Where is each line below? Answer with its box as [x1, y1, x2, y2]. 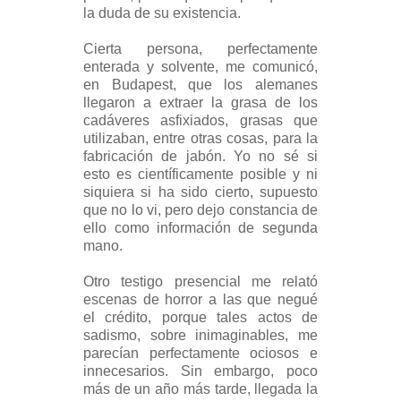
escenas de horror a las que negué [83, 291, 318, 307]
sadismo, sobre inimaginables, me [83, 327, 318, 343]
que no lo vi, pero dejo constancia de [83, 201, 318, 218]
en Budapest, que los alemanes [83, 76, 318, 92]
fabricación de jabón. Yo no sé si [83, 148, 318, 164]
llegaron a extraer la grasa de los [83, 94, 318, 110]
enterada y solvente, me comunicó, [83, 58, 318, 74]
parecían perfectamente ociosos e [83, 345, 318, 361]
